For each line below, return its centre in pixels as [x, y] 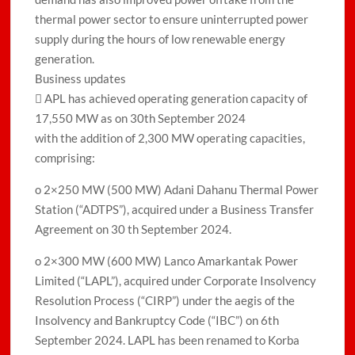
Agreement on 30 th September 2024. [134, 229]
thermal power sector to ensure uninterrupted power [172, 19]
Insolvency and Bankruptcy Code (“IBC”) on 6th [157, 321]
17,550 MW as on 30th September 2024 [141, 118]
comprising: [65, 158]
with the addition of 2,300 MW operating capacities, [170, 138]
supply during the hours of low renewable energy [160, 39]
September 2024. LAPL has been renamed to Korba [168, 340]
